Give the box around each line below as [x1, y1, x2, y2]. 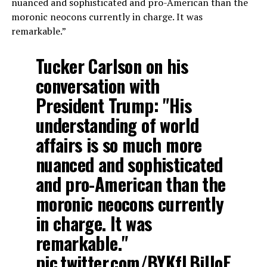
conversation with [35, 72, 160, 99]
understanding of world [35, 111, 199, 138]
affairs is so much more [35, 131, 202, 158]
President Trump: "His [35, 92, 191, 119]
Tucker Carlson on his [35, 52, 188, 79]
